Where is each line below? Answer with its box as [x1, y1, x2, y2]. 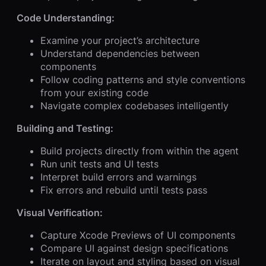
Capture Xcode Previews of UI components [40, 229, 235, 241]
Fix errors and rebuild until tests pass [40, 183, 207, 196]
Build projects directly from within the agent [40, 144, 239, 157]
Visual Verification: [17, 206, 103, 218]
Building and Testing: [17, 122, 113, 134]
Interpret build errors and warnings [40, 170, 197, 183]
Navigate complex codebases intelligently [40, 99, 229, 112]
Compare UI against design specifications [40, 242, 228, 254]
